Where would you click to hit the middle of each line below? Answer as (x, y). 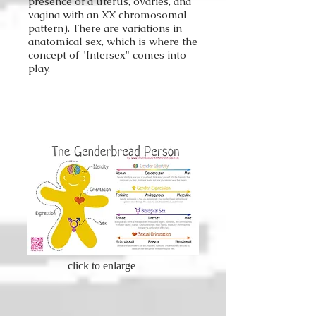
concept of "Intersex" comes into (107, 55)
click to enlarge (102, 266)
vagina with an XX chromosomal (108, 14)
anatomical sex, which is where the (113, 41)
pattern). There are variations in (105, 28)
